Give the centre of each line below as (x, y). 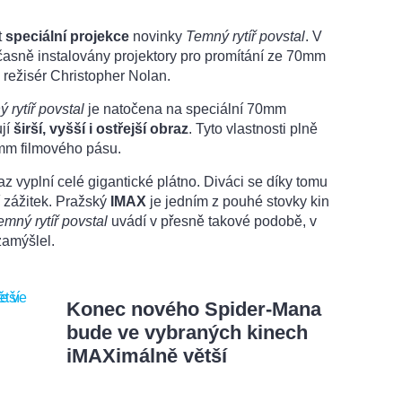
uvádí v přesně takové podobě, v (212, 221)
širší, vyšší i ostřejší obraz (101, 128)
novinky (157, 36)
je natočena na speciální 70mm (185, 109)
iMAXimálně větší (147, 355)
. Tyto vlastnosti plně (253, 128)
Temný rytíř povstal (245, 36)
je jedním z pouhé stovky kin (238, 201)
